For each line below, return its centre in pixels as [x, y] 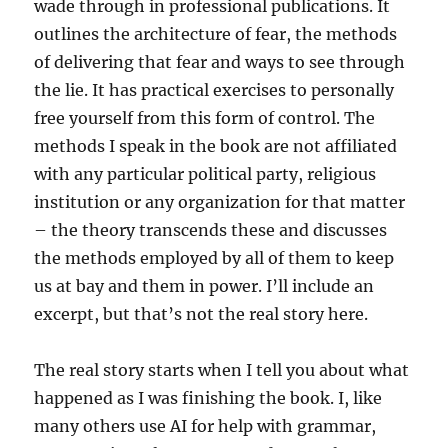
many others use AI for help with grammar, [205, 425]
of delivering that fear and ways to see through [220, 61]
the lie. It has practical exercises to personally [214, 89]
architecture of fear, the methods [266, 33]
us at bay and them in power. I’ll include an [204, 285]
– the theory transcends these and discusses [211, 229]
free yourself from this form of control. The [205, 117]
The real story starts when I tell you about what [222, 369]
